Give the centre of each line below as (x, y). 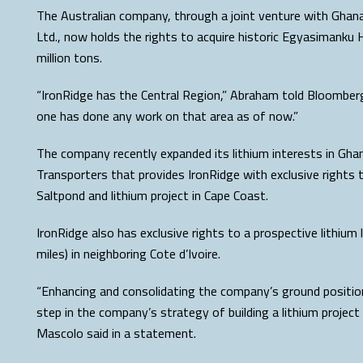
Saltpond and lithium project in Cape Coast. (152, 195)
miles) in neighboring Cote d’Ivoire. (128, 254)
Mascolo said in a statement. (116, 333)
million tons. (69, 58)
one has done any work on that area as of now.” (167, 116)
